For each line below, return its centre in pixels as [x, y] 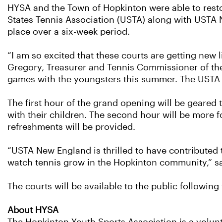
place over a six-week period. [69, 32]
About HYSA [33, 210]
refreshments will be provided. [71, 127]
